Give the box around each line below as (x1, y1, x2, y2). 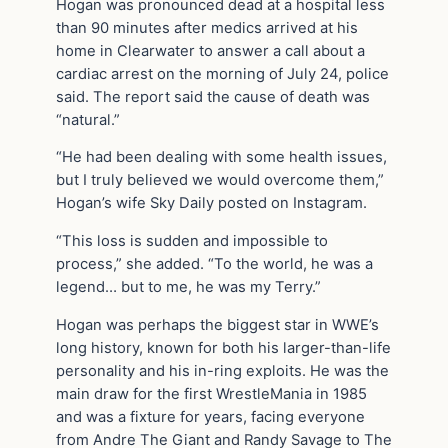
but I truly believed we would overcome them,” (56, 171, 384, 190)
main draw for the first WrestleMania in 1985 (56, 384, 367, 403)
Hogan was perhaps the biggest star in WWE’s (56, 315, 379, 334)
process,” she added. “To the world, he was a (56, 255, 373, 274)
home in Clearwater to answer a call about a (56, 41, 365, 60)
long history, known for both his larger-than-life (56, 338, 391, 357)
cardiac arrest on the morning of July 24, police (56, 64, 389, 83)
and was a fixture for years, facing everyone (56, 407, 365, 426)
